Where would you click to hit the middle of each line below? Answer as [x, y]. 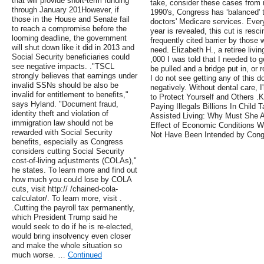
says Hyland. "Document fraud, [65, 104]
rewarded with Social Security [62, 133]
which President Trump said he [65, 217]
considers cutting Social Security [68, 151]
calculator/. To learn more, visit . [67, 199]
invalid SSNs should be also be [65, 85]
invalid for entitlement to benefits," [70, 95]
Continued [85, 255]
